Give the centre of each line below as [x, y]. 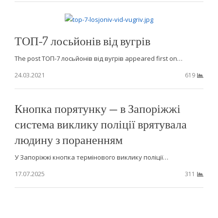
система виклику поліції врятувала [100, 124]
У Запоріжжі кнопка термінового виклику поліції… [91, 157]
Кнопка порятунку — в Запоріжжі [97, 109]
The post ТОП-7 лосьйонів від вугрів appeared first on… [98, 59]
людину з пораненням [68, 140]
